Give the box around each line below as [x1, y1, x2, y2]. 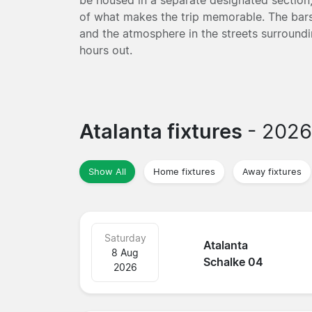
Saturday [104, 231, 146, 244]
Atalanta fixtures [79, 118, 247, 143]
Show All [88, 166, 126, 177]
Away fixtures [242, 166, 302, 177]
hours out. [79, 42, 132, 57]
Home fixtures [153, 166, 215, 177]
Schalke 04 [203, 255, 264, 270]
